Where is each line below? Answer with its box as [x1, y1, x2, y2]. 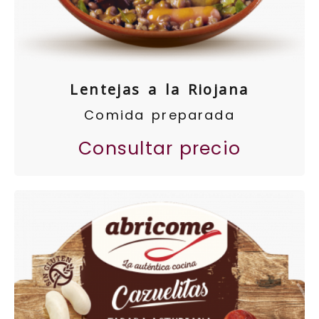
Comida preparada [84, 105, 235, 124]
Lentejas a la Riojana [70, 79, 249, 99]
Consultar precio [78, 136, 241, 161]
